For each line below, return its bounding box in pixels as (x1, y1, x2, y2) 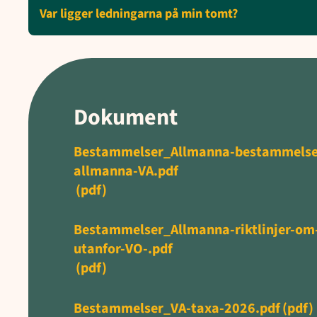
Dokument (74, 100, 178, 134)
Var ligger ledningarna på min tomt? (40, 4, 238, 23)
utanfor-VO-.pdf (74, 239, 173, 260)
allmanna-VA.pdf (74, 161, 178, 181)
